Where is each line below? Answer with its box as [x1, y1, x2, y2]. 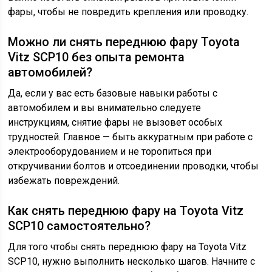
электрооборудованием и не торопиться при [8, 146, 212, 158]
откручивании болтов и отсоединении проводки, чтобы [8, 160, 259, 172]
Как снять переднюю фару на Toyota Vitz [8, 203, 244, 219]
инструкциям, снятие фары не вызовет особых [8, 117, 223, 129]
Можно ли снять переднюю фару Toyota [8, 35, 240, 50]
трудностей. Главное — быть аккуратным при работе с [8, 131, 253, 143]
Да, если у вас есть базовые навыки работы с [8, 87, 218, 100]
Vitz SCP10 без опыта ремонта [8, 50, 185, 65]
